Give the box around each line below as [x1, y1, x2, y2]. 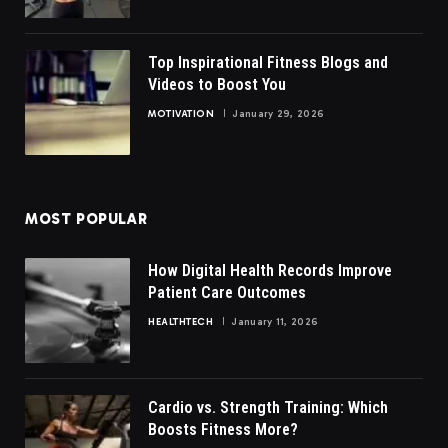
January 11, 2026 [231, 315, 319, 328]
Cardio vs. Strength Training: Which [148, 397, 388, 417]
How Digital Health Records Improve [148, 260, 392, 280]
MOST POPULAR [25, 209, 148, 228]
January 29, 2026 [232, 107, 325, 120]
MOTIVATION [148, 107, 214, 120]
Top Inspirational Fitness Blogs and [148, 52, 388, 72]
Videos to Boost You [148, 74, 286, 94]
